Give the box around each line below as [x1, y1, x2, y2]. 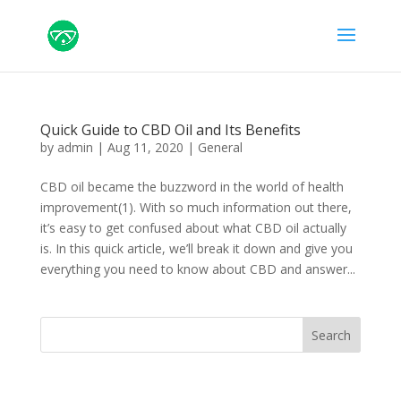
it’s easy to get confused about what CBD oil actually [39, 219, 346, 236]
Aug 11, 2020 [107, 139, 183, 156]
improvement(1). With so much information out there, [39, 199, 352, 216]
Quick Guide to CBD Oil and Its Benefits [39, 120, 301, 140]
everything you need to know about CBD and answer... [39, 260, 355, 277]
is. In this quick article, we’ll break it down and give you [39, 240, 353, 257]
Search [311, 326, 352, 344]
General [197, 139, 243, 156]
